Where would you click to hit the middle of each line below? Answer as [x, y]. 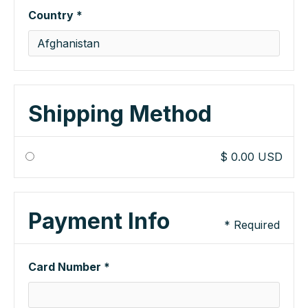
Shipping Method [120, 114]
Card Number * [69, 267]
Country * [55, 15]
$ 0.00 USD [251, 157]
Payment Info [99, 221]
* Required [252, 225]
